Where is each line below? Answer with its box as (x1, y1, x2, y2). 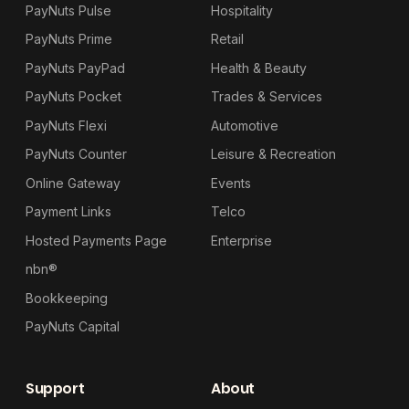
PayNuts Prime (26, 31, 112, 47)
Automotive (211, 117, 278, 133)
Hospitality (211, 2, 273, 18)
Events (211, 174, 251, 191)
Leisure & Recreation (211, 146, 336, 162)
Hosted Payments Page (26, 232, 167, 248)
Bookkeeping (26, 289, 108, 306)
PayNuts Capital (26, 319, 120, 334)
